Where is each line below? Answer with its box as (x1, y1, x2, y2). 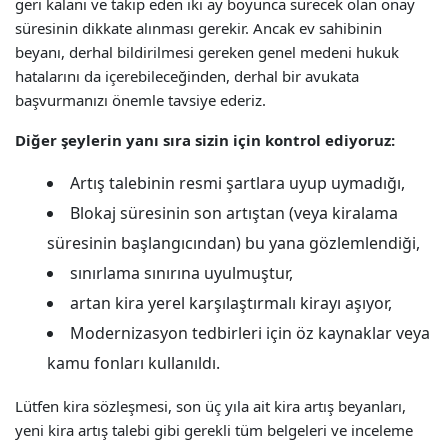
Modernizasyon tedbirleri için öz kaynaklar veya (70, 322, 430, 344)
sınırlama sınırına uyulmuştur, (70, 262, 293, 284)
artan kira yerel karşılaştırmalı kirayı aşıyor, (70, 292, 392, 314)
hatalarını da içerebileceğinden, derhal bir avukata (15, 66, 359, 86)
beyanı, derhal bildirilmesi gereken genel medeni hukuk (15, 42, 399, 62)
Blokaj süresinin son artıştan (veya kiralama (70, 202, 398, 224)
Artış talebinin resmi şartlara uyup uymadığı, (70, 172, 405, 194)
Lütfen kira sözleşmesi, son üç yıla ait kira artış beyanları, (15, 396, 406, 416)
